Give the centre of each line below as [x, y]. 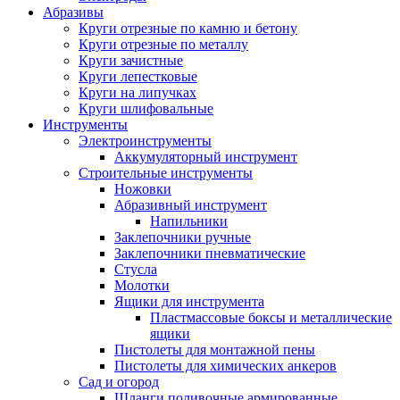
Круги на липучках [137, 93]
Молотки [142, 286]
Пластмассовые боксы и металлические [271, 318]
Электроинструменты [145, 141]
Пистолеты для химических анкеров [225, 366]
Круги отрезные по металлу [163, 45]
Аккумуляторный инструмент [206, 157]
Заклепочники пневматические [210, 254]
